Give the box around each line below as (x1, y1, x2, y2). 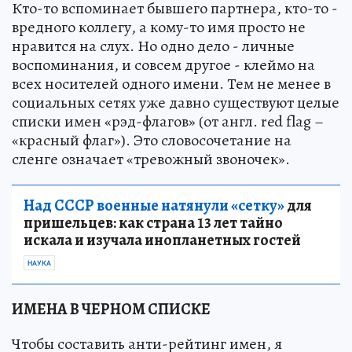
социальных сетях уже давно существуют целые (12, 91, 339, 113)
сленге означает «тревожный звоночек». (12, 148, 290, 170)
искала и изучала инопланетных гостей (24, 229, 301, 251)
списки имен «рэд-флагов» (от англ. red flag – (12, 110, 324, 132)
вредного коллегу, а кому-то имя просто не (12, 16, 306, 38)
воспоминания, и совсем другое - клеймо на (12, 53, 315, 75)
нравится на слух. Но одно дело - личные (12, 35, 295, 57)
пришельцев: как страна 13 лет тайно (24, 211, 283, 233)
